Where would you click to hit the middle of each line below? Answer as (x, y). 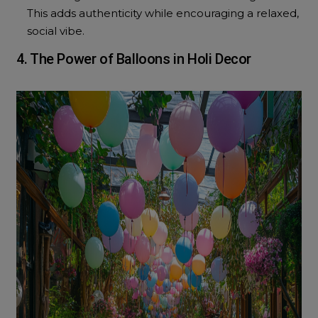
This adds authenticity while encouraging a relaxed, (163, 13)
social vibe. (56, 31)
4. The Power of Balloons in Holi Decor (134, 59)
